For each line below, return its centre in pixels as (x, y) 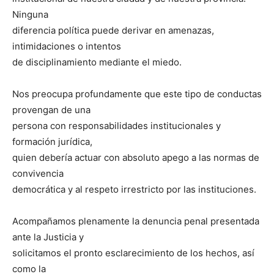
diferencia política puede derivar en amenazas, (113, 30)
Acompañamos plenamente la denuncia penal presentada (136, 221)
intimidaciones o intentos (67, 46)
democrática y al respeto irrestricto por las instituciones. (134, 189)
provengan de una (51, 109)
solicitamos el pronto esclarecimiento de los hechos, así (133, 253)
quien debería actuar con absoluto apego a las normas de (136, 157)
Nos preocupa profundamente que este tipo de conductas (137, 94)
